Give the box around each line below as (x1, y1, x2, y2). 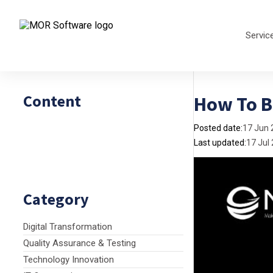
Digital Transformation (23, 221, 112, 232)
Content (23, 91, 81, 111)
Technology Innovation (23, 254, 114, 265)
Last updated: (194, 138, 246, 147)
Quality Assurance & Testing (23, 238, 136, 249)
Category (23, 189, 89, 209)
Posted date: (194, 123, 243, 133)
